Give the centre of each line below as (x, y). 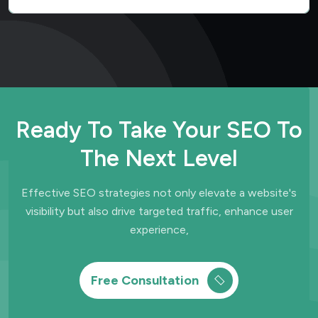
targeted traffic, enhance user (215, 211)
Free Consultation (146, 280)
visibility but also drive (82, 211)
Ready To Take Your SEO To (159, 130)
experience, (159, 229)
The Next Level (159, 158)
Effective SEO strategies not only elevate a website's (159, 192)
